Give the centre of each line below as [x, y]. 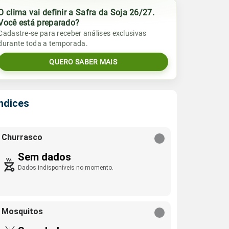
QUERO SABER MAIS [83, 62]
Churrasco [22, 137]
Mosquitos [22, 211]
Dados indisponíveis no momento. [66, 168]
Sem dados [45, 157]
